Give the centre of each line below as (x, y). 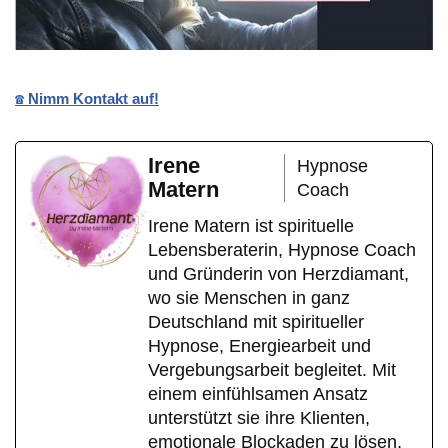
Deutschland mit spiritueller (256, 321)
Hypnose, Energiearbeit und (259, 345)
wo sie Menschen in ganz (249, 297)
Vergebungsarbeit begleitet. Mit (272, 369)
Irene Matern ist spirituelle (251, 225)
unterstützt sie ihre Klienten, (259, 417)
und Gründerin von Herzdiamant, (278, 273)
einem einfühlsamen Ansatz (258, 393)
